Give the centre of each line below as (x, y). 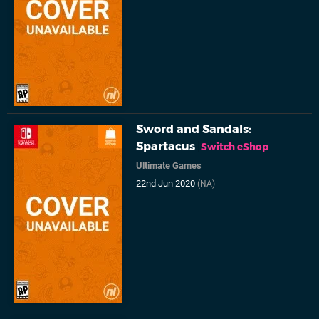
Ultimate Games (169, 166)
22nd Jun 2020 (167, 184)
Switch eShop (235, 147)
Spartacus (166, 147)
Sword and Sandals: (194, 130)
